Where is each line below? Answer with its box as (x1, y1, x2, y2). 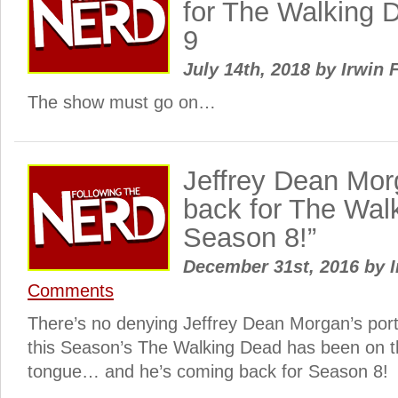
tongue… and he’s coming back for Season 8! (28, 362, 388, 381)
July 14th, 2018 (183, 60, 315, 79)
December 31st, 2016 (183, 257, 364, 276)
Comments (28, 281, 114, 300)
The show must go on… (28, 92, 216, 112)
